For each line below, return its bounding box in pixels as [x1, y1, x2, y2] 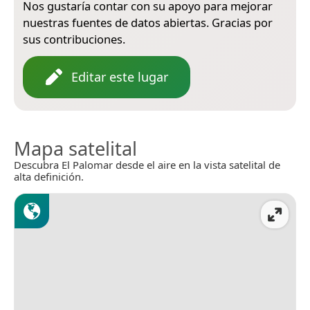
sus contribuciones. [23, 30, 125, 47]
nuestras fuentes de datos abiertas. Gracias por [23, 14, 273, 30]
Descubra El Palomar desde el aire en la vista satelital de [14, 157, 280, 172]
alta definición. [14, 169, 84, 183]
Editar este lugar [71, 68, 168, 85]
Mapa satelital [14, 135, 137, 161]
